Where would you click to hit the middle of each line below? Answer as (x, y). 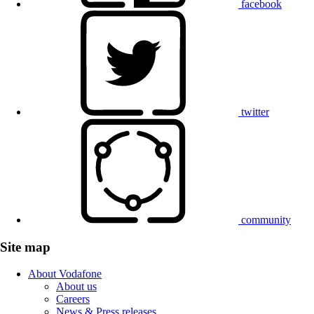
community (266, 219)
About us (76, 287)
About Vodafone (65, 274)
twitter (255, 111)
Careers (73, 299)
